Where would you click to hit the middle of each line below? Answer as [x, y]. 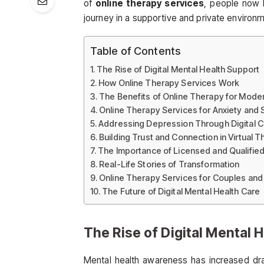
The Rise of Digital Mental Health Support [178, 69]
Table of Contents [136, 50]
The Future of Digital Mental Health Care [181, 191]
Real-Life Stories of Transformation [169, 164]
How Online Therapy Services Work [169, 82]
